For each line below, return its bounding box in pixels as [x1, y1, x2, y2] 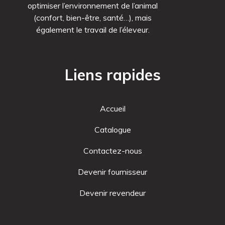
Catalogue [94, 124, 131, 135]
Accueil [99, 103, 126, 114]
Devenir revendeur [79, 187, 146, 198]
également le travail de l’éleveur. [36, 24, 150, 35]
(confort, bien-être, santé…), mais [34, 12, 152, 23]
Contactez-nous [83, 145, 142, 156]
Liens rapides [64, 65, 161, 84]
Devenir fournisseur [78, 166, 147, 177]
